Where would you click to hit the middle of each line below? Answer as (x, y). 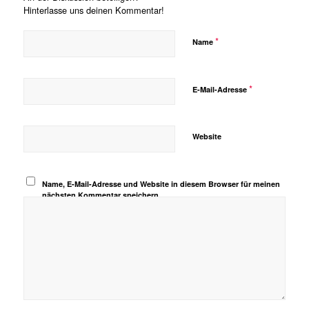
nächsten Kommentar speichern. (102, 195)
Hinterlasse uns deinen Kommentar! (93, 10)
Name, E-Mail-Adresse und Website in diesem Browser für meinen (161, 184)
